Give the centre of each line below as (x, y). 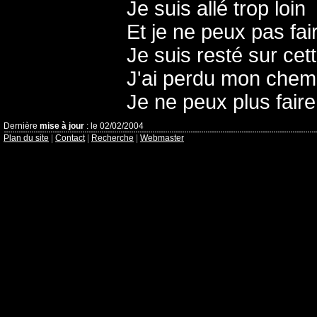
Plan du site (26, 138)
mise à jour (62, 126)
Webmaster (162, 138)
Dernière (22, 126)
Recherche (113, 138)
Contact (70, 138)
